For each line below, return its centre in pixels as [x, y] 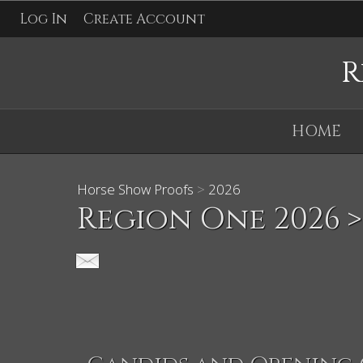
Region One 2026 [209, 220]
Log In [43, 19]
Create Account [144, 19]
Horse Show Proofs [136, 189]
